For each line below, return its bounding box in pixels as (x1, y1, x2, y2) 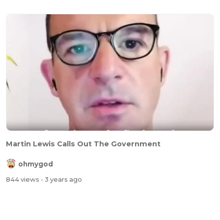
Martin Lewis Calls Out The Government (6, 139, 161, 148)
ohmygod (18, 160, 53, 168)
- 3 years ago (41, 176, 82, 184)
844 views (6, 176, 41, 184)
